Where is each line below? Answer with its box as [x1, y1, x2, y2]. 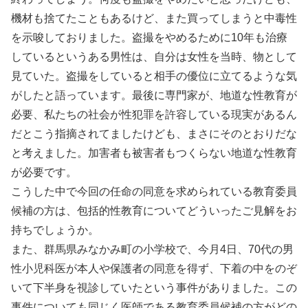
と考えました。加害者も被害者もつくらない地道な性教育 [11, 147, 297, 159]
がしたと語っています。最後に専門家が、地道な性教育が [11, 89, 297, 102]
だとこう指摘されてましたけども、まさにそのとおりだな [11, 128, 297, 140]
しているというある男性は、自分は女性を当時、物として [11, 51, 297, 63]
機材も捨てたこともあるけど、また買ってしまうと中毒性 [11, 12, 297, 25]
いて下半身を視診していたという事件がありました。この [11, 282, 297, 294]
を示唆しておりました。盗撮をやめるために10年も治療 [11, 32, 287, 44]
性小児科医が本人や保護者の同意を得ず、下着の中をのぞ [11, 263, 297, 275]
